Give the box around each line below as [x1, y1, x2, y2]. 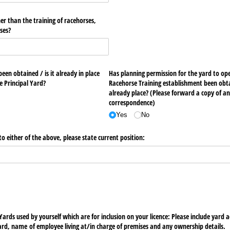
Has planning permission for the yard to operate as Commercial [108, 68, 199, 79]
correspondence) [108, 98, 155, 108]
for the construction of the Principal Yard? [29, 78, 46, 88]
